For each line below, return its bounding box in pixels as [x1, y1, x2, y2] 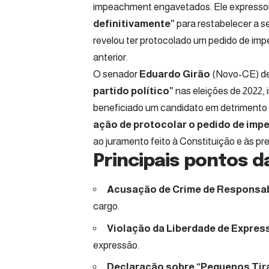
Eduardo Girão [138, 68, 210, 80]
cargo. [93, 201, 119, 213]
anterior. [93, 52, 128, 64]
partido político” [93, 85, 174, 97]
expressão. [93, 239, 139, 251]
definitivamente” [93, 18, 175, 30]
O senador [93, 68, 138, 80]
